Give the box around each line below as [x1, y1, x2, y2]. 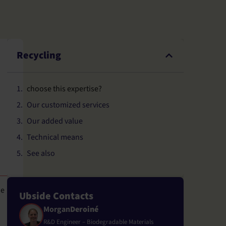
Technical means [27, 131, 84, 143]
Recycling [17, 48, 62, 63]
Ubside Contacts [19, 189, 93, 203]
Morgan [43, 203, 70, 215]
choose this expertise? [27, 83, 102, 94]
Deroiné [70, 203, 98, 215]
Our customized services [27, 99, 110, 110]
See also [27, 147, 55, 159]
